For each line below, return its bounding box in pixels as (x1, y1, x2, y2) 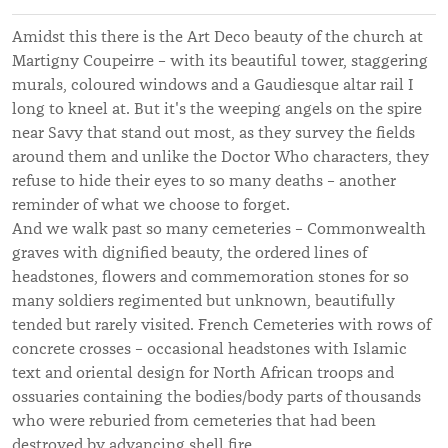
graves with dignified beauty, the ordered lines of (12, 242, 367, 263)
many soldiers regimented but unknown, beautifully (12, 290, 395, 311)
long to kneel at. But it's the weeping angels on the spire (12, 98, 422, 119)
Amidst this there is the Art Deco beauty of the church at (12, 26, 423, 47)
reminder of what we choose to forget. (12, 194, 290, 215)
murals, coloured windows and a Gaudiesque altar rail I (12, 74, 414, 95)
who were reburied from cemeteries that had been (12, 410, 376, 431)
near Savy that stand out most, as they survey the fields (12, 122, 415, 143)
